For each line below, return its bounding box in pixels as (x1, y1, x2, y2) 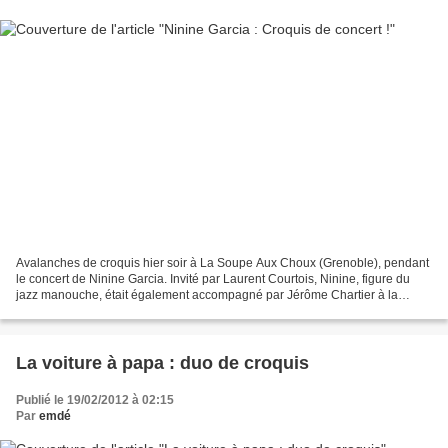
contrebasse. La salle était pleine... (16, 304, 204, 319)
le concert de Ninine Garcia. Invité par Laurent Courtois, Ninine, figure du (16, 272, 410, 287)
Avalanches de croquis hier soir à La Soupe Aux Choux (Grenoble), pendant (16, 256, 429, 271)
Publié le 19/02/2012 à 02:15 (16, 393, 174, 408)
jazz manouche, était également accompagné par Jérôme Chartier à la (16, 288, 398, 303)
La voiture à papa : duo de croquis (16, 353, 309, 374)
